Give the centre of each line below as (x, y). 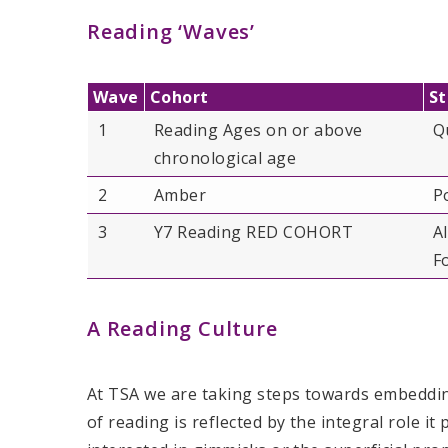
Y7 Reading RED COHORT (254, 231)
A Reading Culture (182, 329)
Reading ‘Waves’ (171, 31)
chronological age (225, 157)
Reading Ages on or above (258, 129)
